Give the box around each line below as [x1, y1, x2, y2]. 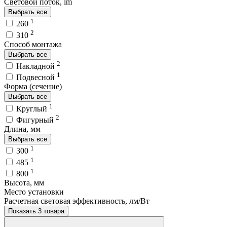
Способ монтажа [4, 40, 62, 49]
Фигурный [16, 115, 56, 124]
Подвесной [16, 73, 57, 82]
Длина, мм [4, 124, 41, 133]
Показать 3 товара [38, 207, 64, 215]
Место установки [4, 187, 64, 196]
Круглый [16, 104, 49, 113]
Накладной [16, 61, 57, 70]
